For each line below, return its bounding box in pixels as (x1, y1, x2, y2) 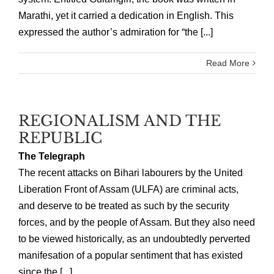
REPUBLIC (18, 128, 102, 147)
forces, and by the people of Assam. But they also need (18, 217, 255, 228)
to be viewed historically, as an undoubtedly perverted (18, 233, 250, 244)
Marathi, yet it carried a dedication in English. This (18, 10, 234, 21)
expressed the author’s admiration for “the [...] (18, 26, 213, 37)
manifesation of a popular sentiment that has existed (18, 250, 243, 261)
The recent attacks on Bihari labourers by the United (18, 167, 243, 178)
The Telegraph (18, 150, 85, 161)
